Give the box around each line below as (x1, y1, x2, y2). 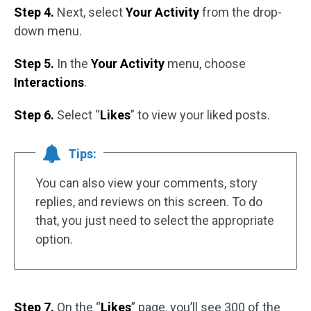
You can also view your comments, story (35, 176, 258, 190)
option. (35, 232, 73, 246)
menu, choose (165, 56, 246, 71)
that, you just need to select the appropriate (35, 213, 274, 228)
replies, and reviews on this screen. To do (35, 194, 262, 209)
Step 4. (14, 5, 54, 19)
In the (54, 56, 91, 71)
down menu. (14, 24, 82, 38)
